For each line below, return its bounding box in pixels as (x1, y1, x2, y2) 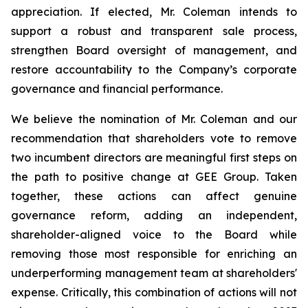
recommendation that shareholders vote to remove (11, 131, 297, 145)
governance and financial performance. (11, 82, 223, 96)
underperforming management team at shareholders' (11, 266, 297, 280)
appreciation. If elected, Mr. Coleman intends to (11, 5, 297, 19)
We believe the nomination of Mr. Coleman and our (11, 112, 297, 126)
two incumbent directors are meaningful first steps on (11, 151, 297, 164)
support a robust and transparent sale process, (11, 24, 297, 38)
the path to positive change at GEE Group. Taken (11, 170, 297, 184)
